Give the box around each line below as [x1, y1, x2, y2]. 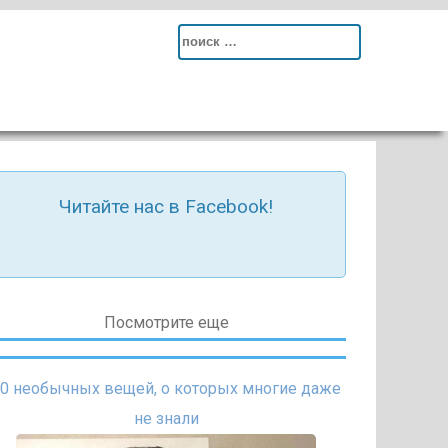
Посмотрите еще [103, 313, 229, 332]
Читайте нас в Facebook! [59, 195, 273, 218]
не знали [133, 409, 199, 428]
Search [178, 29, 226, 48]
